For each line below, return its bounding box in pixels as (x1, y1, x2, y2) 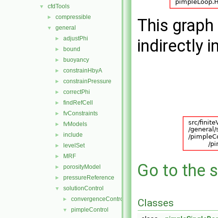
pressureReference (63, 174, 114, 181)
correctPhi (63, 89, 90, 95)
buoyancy (63, 56, 89, 63)
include (63, 131, 83, 138)
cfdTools (48, 3, 70, 10)
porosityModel (63, 163, 101, 170)
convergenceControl (71, 196, 125, 202)
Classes (138, 197, 174, 209)
